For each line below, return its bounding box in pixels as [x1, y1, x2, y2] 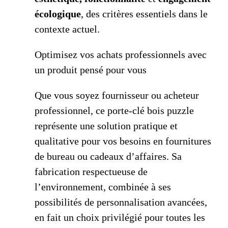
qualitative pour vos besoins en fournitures [35, 135, 211, 147]
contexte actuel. [35, 23, 100, 35]
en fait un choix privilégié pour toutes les [35, 212, 205, 223]
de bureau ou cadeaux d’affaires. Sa [35, 151, 182, 162]
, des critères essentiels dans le [81, 8, 208, 20]
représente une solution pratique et [35, 120, 178, 132]
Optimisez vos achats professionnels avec [35, 49, 207, 61]
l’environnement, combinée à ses [35, 181, 171, 193]
